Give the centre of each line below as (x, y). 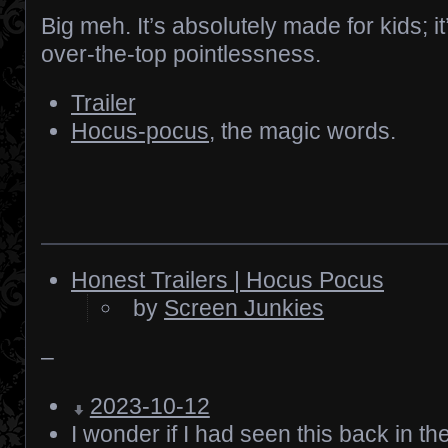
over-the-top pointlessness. (181, 54)
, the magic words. (302, 131)
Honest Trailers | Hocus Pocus (227, 280)
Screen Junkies (244, 308)
